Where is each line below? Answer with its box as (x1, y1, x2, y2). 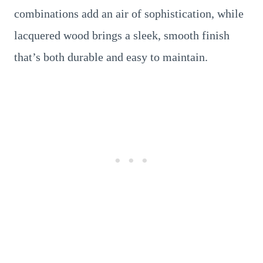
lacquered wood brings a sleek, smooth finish (14, 28, 230, 42)
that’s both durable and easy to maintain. (14, 50, 208, 63)
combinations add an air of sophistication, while (14, 6, 244, 20)
